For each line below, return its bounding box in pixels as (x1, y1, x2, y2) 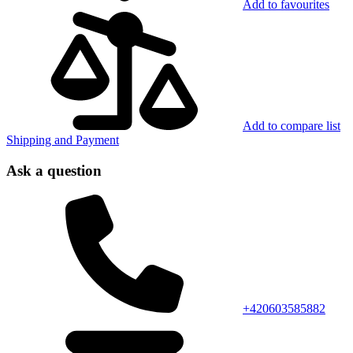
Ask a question (6, 162, 102, 179)
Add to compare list (243, 119, 340, 133)
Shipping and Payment (6, 133, 119, 147)
